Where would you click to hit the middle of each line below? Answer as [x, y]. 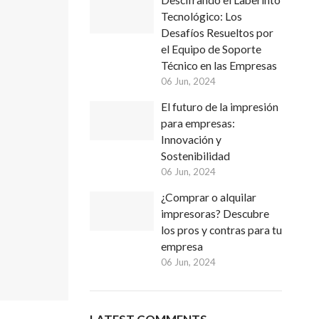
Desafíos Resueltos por [217, 33]
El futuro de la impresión [220, 107]
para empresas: [198, 123]
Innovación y [191, 140]
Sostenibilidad [195, 156]
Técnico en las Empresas [219, 66]
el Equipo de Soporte [211, 49]
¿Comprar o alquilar [209, 197]
